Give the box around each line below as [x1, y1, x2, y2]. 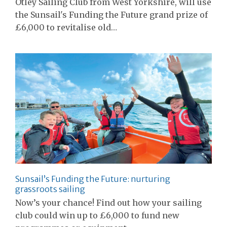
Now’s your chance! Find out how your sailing [15, 197, 202, 208]
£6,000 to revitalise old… [15, 22, 117, 33]
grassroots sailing [15, 183, 85, 194]
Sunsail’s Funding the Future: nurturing [15, 173, 170, 184]
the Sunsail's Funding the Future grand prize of [15, 10, 208, 20]
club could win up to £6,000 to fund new [15, 210, 179, 220]
